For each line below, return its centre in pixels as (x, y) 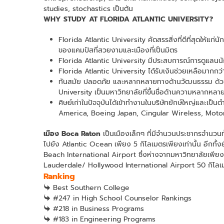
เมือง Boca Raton (72, 133)
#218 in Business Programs (97, 208)
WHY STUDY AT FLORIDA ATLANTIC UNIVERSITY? (128, 19)
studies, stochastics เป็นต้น (88, 8)
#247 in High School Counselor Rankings (121, 198)
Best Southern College (90, 187)
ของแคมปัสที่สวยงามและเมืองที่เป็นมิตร (118, 50)
